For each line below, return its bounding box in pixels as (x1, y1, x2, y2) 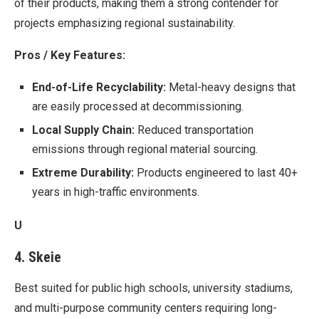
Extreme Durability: (32, 165, 134, 179)
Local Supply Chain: (32, 122, 135, 137)
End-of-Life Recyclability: (32, 80, 166, 94)
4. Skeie (14, 248, 61, 266)
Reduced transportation (135, 122, 253, 137)
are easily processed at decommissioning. (32, 99, 244, 113)
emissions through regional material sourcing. (32, 142, 258, 156)
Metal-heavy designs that (166, 80, 296, 94)
